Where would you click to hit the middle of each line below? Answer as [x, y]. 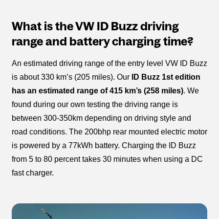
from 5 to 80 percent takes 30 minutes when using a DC [107, 159]
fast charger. [33, 173]
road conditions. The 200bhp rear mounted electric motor [109, 131]
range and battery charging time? [102, 41]
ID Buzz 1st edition [166, 77]
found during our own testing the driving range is [95, 104]
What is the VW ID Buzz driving [95, 26]
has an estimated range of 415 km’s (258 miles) [98, 90]
